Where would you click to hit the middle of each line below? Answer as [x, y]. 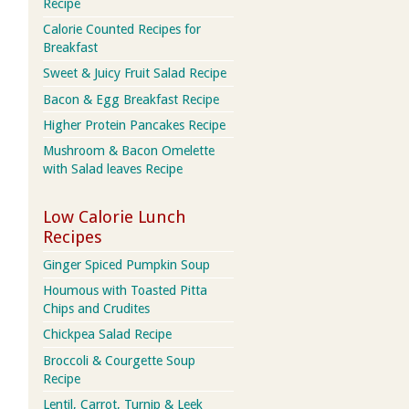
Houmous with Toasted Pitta [125, 291]
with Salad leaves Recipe [112, 169]
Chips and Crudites [96, 309]
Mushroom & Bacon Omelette [128, 151]
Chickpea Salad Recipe [107, 335]
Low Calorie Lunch [114, 216]
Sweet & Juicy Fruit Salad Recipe [134, 73]
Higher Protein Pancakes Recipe [134, 125]
